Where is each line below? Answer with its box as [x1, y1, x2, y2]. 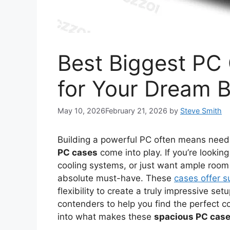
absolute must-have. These [57, 173, 174, 184]
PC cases [57, 147, 98, 158]
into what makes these [57, 212, 154, 222]
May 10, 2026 [57, 106, 105, 116]
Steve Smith [180, 106, 222, 116]
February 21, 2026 [105, 106, 167, 116]
